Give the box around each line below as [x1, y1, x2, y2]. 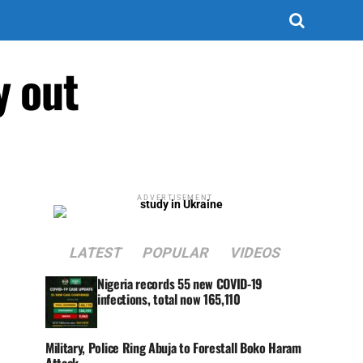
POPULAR [140, 245, 211, 261]
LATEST [67, 245, 124, 261]
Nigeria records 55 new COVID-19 [97, 274, 263, 293]
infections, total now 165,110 [97, 289, 241, 309]
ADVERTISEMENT [137, 194, 213, 202]
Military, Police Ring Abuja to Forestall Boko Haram [45, 338, 301, 357]
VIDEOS [228, 245, 283, 261]
